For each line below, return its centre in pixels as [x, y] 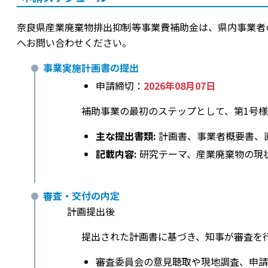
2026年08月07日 [179, 85]
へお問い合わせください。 [74, 42]
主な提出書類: [126, 135]
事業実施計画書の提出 [91, 67]
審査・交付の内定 [81, 195]
